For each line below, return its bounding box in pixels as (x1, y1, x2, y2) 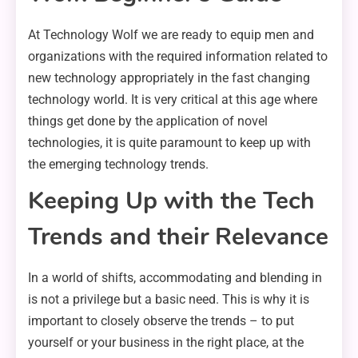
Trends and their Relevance (28, 221, 328, 254)
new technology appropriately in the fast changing (28, 70, 310, 86)
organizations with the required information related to (28, 49, 328, 65)
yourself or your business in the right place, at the (28, 335, 304, 351)
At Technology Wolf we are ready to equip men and (28, 27, 314, 43)
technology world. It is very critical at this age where (28, 92, 317, 108)
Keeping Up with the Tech (28, 185, 315, 218)
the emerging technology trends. (28, 157, 209, 173)
